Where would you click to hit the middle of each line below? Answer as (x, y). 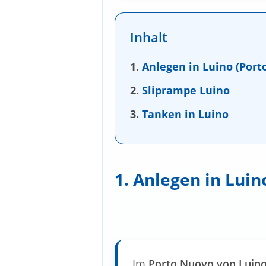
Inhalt (149, 37)
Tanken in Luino (185, 114)
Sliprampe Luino (186, 91)
